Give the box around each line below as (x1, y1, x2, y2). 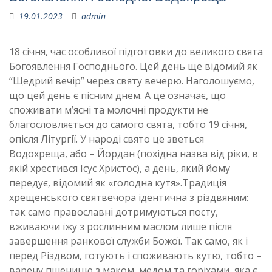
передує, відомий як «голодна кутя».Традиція (9, 176, 226, 189)
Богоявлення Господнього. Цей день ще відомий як (9, 59, 257, 73)
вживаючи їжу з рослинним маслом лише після (9, 220, 232, 233)
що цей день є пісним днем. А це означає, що (9, 89, 226, 102)
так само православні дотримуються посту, (9, 205, 218, 219)
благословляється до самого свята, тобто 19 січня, (9, 118, 247, 131)
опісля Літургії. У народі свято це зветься (9, 132, 204, 146)
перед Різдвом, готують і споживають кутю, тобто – (9, 249, 262, 262)
